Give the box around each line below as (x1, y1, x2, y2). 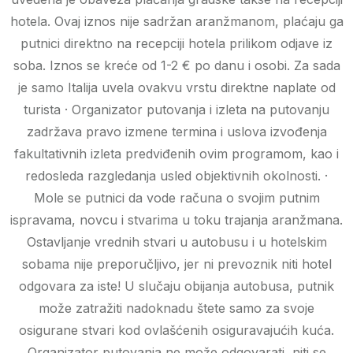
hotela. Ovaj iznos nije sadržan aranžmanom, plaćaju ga (9, 13, 344, 30)
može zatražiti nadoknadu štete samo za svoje (39, 300, 314, 317)
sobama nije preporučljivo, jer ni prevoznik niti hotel (21, 256, 332, 273)
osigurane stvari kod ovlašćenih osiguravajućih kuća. (19, 322, 334, 339)
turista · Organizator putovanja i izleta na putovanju (24, 102, 329, 118)
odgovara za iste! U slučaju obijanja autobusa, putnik (19, 278, 334, 295)
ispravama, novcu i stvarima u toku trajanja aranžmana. (10, 212, 343, 229)
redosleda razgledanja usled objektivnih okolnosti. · (25, 168, 328, 184)
